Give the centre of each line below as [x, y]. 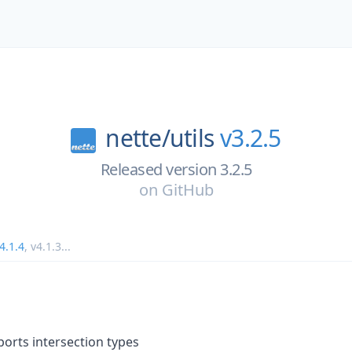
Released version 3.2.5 [176, 169]
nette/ [137, 138]
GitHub [187, 189]
